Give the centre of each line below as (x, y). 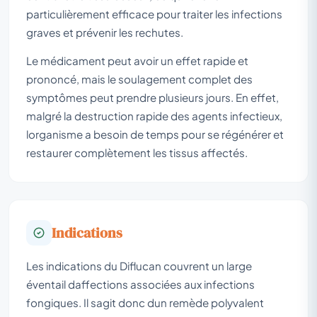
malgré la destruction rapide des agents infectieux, (154, 115)
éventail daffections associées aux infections (140, 284)
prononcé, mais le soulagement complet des (139, 79)
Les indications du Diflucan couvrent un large (139, 265)
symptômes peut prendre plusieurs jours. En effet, (152, 97)
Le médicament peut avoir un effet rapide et (137, 60)
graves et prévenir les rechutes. (105, 32)
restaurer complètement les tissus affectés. (137, 152)
